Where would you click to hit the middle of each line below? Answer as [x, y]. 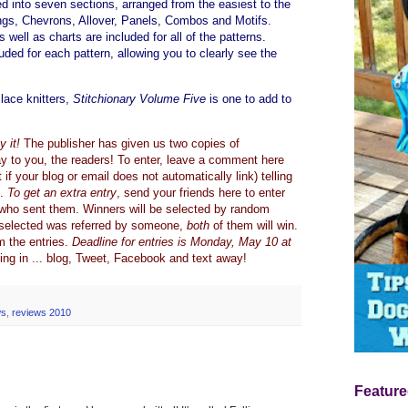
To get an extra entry [62, 192]
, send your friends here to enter [201, 192]
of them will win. [254, 225]
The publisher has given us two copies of [130, 143]
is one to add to [249, 98]
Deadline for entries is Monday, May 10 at [182, 241]
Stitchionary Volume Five [139, 98]
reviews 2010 [41, 312]
